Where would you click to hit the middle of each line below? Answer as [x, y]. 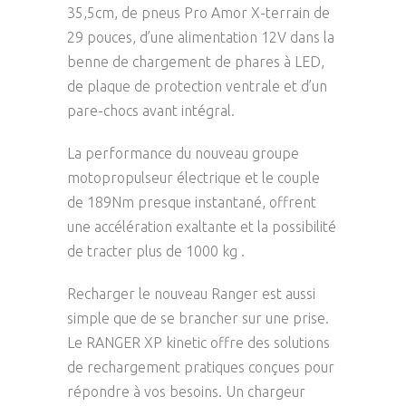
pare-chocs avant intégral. [151, 111]
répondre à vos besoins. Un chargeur [186, 392]
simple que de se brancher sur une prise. [198, 319]
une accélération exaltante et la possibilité [202, 227]
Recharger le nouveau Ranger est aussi [191, 294]
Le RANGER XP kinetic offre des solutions [198, 343]
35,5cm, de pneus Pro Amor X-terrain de [198, 13]
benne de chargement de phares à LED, [196, 62]
